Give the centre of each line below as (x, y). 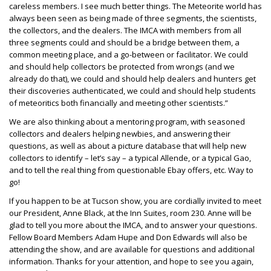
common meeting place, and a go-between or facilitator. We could (129, 54)
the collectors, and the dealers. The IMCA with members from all (125, 30)
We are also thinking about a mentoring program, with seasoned (127, 121)
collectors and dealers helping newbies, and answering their (120, 133)
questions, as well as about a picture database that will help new (128, 145)
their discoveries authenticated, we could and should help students (132, 90)
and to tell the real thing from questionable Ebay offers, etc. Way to (131, 170)
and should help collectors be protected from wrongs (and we (122, 66)
